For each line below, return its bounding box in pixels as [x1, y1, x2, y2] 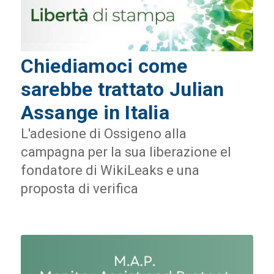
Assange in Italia [20, 101, 170, 125]
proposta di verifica [20, 181, 138, 197]
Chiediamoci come [20, 54, 188, 78]
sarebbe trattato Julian [20, 78, 224, 102]
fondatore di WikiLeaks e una [20, 163, 199, 179]
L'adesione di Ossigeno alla [20, 126, 187, 142]
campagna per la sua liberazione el [20, 144, 231, 160]
